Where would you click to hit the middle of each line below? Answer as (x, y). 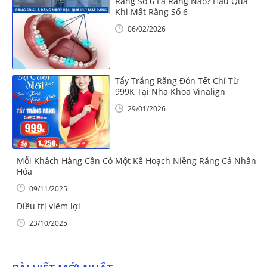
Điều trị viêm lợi (49, 206)
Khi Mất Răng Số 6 (152, 12)
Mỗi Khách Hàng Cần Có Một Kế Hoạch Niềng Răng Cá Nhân (136, 160)
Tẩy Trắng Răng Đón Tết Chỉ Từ (177, 81)
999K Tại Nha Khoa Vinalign (170, 92)
